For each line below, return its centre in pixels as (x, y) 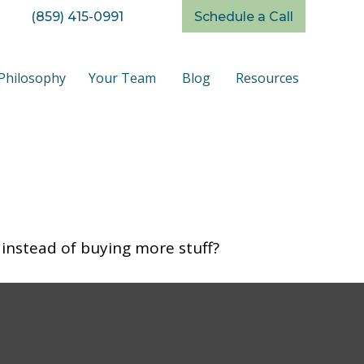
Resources (267, 78)
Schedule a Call (244, 16)
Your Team (122, 78)
